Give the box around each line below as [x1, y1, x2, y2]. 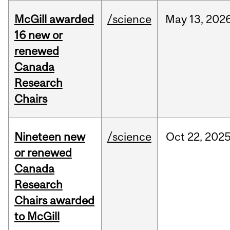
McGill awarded [14, 12, 94, 26]
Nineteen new [14, 130, 85, 144]
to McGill [14, 209, 60, 223]
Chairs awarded [14, 194, 94, 207]
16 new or [14, 28, 63, 42]
